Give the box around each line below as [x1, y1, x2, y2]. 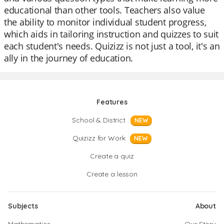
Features [96, 97, 127, 106]
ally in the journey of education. [4, 52, 133, 64]
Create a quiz [90, 151, 134, 160]
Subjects [8, 201, 38, 210]
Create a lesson [86, 169, 137, 178]
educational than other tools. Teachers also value [4, 4, 205, 16]
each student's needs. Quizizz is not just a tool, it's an [4, 40, 220, 52]
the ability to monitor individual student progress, [4, 16, 206, 28]
